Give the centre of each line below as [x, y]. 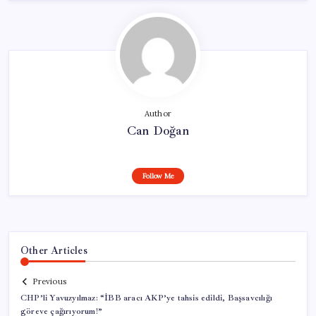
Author [158, 113]
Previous [49, 282]
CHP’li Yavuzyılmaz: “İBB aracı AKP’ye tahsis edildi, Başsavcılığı [147, 298]
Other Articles [54, 250]
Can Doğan [158, 130]
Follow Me [158, 176]
